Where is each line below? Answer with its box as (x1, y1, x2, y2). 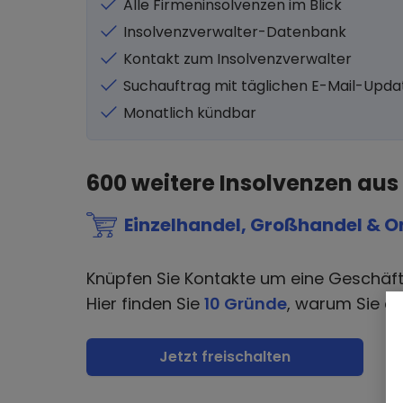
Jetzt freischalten (159, 346, 291, 367)
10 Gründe (204, 292, 287, 315)
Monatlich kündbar (123, 103, 256, 123)
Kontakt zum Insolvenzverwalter (123, 49, 352, 69)
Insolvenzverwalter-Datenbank (123, 22, 346, 42)
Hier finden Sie (86, 292, 204, 315)
